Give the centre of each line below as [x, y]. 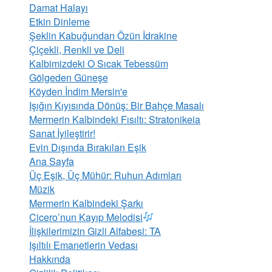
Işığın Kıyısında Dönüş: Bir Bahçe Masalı [117, 105]
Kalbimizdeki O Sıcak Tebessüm [99, 63]
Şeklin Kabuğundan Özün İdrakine [103, 35]
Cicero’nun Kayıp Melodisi [86, 217]
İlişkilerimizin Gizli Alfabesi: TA [95, 231]
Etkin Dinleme [59, 21]
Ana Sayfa [52, 161]
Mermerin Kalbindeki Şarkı [86, 203]
